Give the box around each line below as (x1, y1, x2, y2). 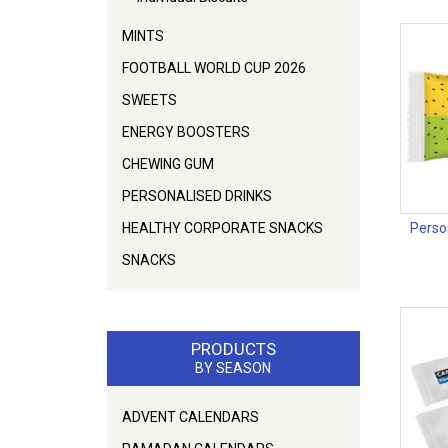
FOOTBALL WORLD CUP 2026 (122, 59, 306, 76)
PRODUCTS (190, 338, 276, 359)
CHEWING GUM (122, 155, 214, 172)
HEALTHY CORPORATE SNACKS (122, 219, 323, 236)
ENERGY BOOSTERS (122, 123, 250, 140)
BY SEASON (195, 359, 272, 376)
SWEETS (122, 91, 177, 108)
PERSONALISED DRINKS (122, 187, 272, 204)
